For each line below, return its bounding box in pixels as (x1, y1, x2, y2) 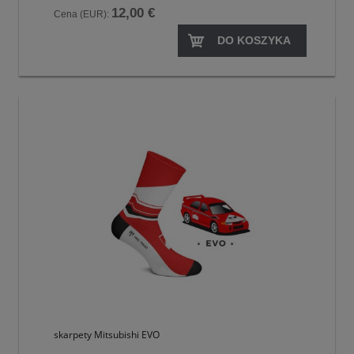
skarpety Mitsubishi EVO (54, 327, 160, 341)
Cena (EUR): (54, 9, 111, 21)
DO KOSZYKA (217, 33, 291, 47)
